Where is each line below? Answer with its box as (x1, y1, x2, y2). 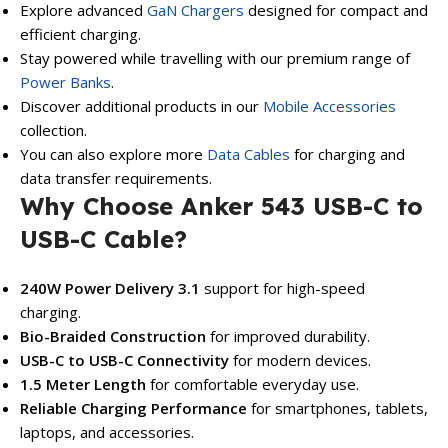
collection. (20, 120, 87, 141)
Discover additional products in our (20, 96, 263, 117)
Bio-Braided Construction (20, 326, 206, 347)
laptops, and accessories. (20, 422, 194, 443)
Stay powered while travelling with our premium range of (20, 48, 410, 69)
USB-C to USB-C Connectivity (20, 350, 229, 371)
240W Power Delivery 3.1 (20, 278, 200, 299)
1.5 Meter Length (20, 374, 146, 395)
